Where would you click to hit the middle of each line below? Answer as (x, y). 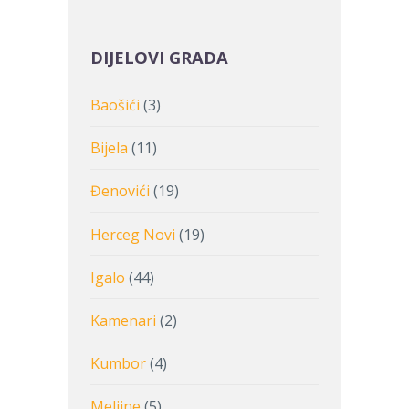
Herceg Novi (133, 234)
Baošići (115, 105)
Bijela (109, 148)
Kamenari (123, 321)
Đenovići (120, 191)
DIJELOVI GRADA (159, 57)
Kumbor (118, 364)
